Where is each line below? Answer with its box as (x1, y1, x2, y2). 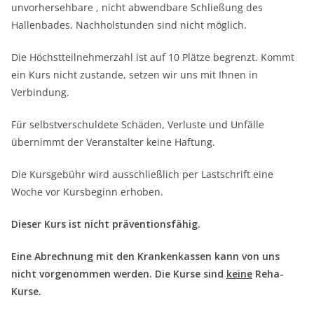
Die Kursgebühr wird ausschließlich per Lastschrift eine (11, 168, 273, 182)
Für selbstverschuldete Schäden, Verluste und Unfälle (11, 118, 264, 132)
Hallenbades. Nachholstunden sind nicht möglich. (11, 18, 247, 32)
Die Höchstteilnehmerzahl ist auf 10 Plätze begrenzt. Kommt (11, 50, 294, 64)
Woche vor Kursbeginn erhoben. (11, 185, 163, 199)
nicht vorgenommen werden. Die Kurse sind (11, 267, 226, 281)
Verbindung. (11, 86, 69, 100)
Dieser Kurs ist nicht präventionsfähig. (11, 217, 200, 231)
